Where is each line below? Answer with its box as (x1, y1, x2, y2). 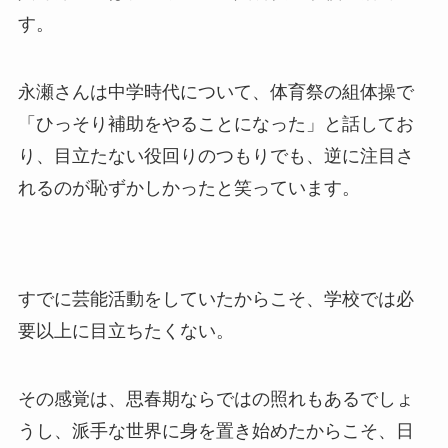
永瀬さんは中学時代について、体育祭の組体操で (17, 81, 414, 102)
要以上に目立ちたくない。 (17, 321, 234, 342)
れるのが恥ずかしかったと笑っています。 (17, 177, 360, 198)
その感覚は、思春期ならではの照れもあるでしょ (17, 389, 414, 410)
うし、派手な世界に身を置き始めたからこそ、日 (17, 421, 414, 442)
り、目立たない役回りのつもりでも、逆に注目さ (17, 145, 414, 166)
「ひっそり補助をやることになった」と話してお (17, 113, 414, 134)
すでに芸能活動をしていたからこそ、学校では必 (17, 289, 414, 310)
